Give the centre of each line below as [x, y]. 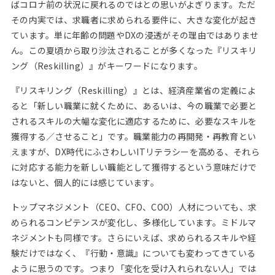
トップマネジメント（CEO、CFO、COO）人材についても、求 [134, 207]
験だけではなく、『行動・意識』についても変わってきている [133, 253]
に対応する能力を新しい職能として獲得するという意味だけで [134, 167]
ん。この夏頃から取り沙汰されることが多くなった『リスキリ [134, 50]
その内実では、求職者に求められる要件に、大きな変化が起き [134, 20]
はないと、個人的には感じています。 [85, 182]
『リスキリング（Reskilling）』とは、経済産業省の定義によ [133, 90]
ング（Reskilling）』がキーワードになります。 [107, 66]
